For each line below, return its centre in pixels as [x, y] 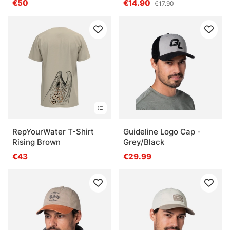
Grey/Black [144, 142]
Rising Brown [36, 142]
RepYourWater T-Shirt [53, 132]
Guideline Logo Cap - [162, 132]
